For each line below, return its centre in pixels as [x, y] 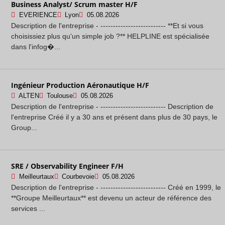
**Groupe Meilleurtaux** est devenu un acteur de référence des [111, 198]
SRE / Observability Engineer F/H [67, 166]
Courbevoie [78, 177]
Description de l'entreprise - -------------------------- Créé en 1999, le [116, 187]
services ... [28, 208]
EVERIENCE [38, 15]
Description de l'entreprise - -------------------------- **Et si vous [107, 25]
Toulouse [60, 96]
